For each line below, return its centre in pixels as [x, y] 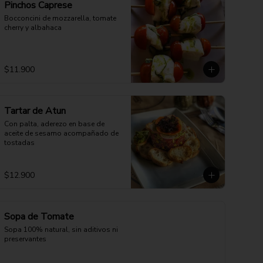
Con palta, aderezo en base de [54, 124]
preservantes [25, 239]
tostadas [19, 143]
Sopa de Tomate [39, 217]
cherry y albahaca [33, 28]
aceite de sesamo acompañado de [61, 133]
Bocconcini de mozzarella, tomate [60, 18]
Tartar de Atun [35, 111]
